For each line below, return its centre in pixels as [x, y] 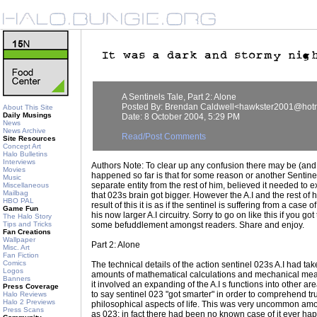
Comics [15, 263]
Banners [17, 278]
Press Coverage [31, 286]
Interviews [19, 162]
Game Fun [21, 208]
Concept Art [22, 146]
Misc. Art [16, 247]
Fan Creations [27, 232]
